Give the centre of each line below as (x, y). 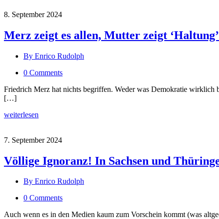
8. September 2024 (33, 14)
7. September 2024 (33, 140)
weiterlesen (21, 114)
